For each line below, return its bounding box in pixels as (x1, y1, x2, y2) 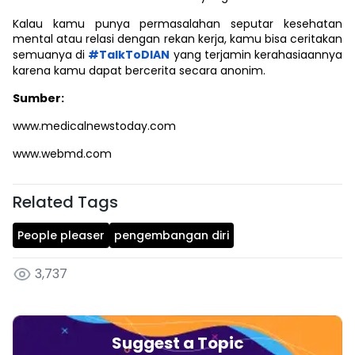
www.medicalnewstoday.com (13, 118, 176, 134)
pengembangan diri (114, 227, 229, 243)
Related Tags (13, 191, 118, 213)
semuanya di (13, 47, 89, 63)
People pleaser (17, 227, 105, 243)
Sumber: (13, 90, 64, 106)
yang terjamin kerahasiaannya (170, 47, 343, 63)
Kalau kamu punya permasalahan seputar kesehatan (13, 16, 342, 32)
